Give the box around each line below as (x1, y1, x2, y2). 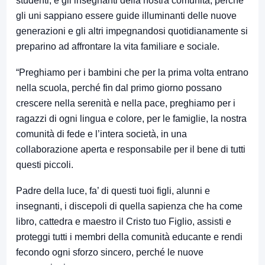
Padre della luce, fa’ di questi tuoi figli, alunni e (16, 186, 210, 196)
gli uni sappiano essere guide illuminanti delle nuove (16, 11, 237, 21)
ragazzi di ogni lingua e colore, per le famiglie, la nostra (16, 114, 247, 124)
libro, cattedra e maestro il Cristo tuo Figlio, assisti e (16, 216, 231, 227)
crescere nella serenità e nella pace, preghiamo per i (16, 98, 235, 109)
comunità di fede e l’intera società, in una (16, 129, 187, 140)
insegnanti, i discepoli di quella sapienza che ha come (16, 201, 243, 212)
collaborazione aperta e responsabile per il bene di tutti (16, 144, 245, 155)
